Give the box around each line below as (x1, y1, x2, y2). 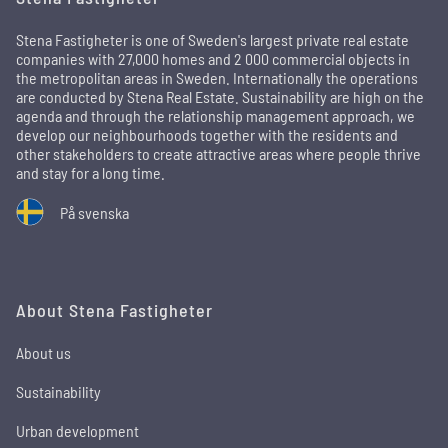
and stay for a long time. (16, 163, 165, 182)
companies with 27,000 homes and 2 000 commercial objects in (16, 49, 410, 68)
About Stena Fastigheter (16, 299, 213, 321)
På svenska (60, 202, 129, 222)
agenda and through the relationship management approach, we (16, 106, 415, 125)
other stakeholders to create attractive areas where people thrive (16, 144, 421, 163)
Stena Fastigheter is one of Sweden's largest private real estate (16, 30, 409, 49)
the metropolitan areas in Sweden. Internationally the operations (16, 68, 418, 87)
